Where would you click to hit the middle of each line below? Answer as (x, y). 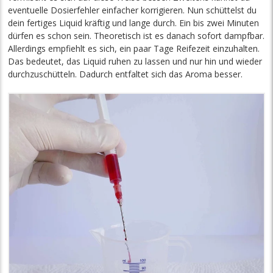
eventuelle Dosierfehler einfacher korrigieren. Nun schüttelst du (133, 10)
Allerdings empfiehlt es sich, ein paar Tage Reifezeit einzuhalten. (134, 48)
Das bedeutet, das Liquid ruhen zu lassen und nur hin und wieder (135, 61)
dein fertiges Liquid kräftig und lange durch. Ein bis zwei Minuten (134, 23)
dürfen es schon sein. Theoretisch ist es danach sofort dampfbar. (136, 35)
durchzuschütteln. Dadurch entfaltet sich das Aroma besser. (126, 74)
